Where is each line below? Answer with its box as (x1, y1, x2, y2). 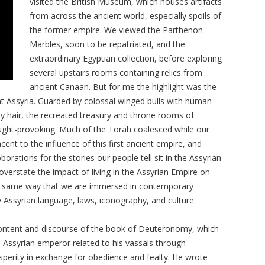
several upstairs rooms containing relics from (30, 66, 203, 78)
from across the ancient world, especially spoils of (30, 9, 222, 21)
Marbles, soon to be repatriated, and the (30, 38, 186, 50)
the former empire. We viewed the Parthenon (30, 24, 203, 35)
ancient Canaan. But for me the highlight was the (30, 80, 217, 92)
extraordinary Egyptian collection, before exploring (30, 52, 222, 64)
